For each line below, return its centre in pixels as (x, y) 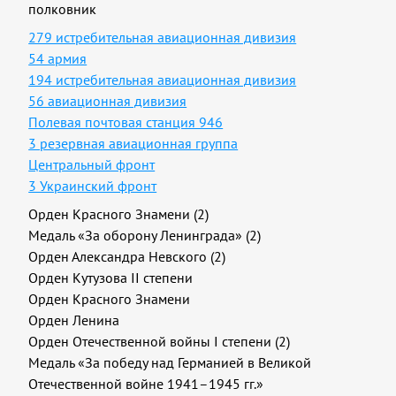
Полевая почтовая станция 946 (126, 122)
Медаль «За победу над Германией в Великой (170, 362)
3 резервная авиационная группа (133, 143)
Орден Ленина (74, 320)
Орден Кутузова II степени (111, 278)
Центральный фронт (92, 164)
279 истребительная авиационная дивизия (163, 37)
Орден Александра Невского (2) (127, 256)
